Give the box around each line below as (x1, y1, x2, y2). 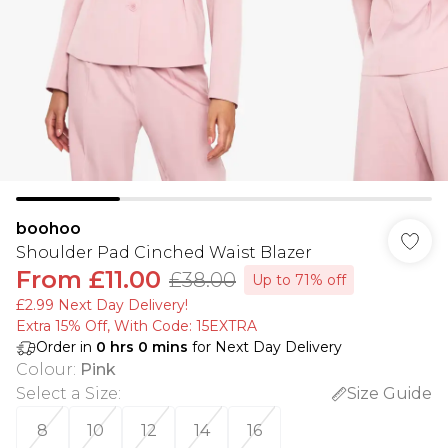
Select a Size (16, 384, 118, 403)
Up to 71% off (252, 271, 346, 289)
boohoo (16, 219, 81, 238)
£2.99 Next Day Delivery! (16, 296, 188, 314)
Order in (36, 338, 96, 356)
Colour (16, 360, 73, 379)
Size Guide (347, 384, 432, 403)
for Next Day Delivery (188, 338, 342, 356)
